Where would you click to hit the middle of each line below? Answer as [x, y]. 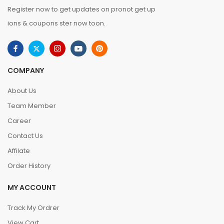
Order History [29, 166]
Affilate [19, 151]
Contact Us [25, 136]
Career [19, 121]
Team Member [32, 106]
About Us [22, 91]
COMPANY [26, 70]
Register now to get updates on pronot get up [81, 9]
